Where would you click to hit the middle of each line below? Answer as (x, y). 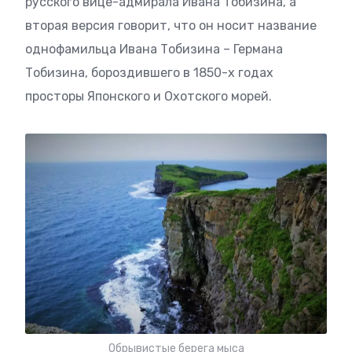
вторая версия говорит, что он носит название (171, 25)
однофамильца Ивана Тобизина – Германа (154, 49)
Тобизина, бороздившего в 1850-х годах (149, 72)
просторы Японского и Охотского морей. (148, 96)
